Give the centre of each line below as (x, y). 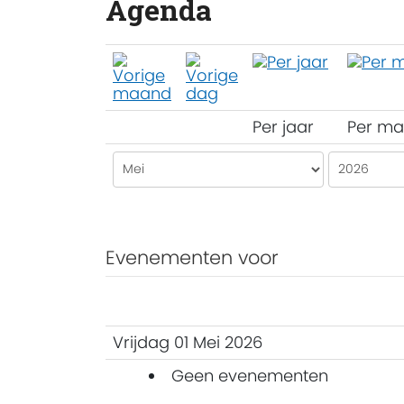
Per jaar (283, 126)
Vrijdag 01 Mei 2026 (188, 342)
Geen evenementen (250, 375)
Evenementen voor (192, 257)
